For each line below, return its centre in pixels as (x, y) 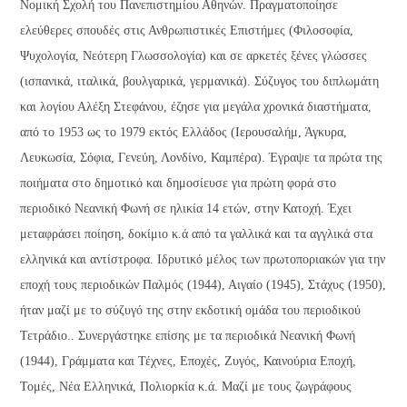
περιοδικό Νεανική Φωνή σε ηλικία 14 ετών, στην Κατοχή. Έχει (186, 209)
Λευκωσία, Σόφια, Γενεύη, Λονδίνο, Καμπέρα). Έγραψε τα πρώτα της (202, 158)
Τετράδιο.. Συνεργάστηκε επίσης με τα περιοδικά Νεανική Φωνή (188, 336)
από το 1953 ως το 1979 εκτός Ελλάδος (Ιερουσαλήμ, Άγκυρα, (184, 133)
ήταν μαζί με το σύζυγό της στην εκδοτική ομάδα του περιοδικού (191, 311)
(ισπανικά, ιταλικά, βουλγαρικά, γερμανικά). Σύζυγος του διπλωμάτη (200, 82)
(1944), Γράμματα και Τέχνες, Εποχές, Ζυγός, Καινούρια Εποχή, (189, 362)
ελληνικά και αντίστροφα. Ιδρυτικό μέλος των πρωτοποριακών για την (203, 260)
